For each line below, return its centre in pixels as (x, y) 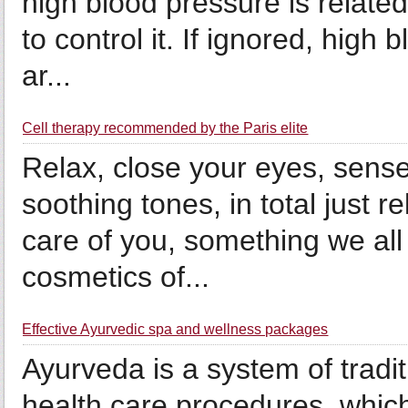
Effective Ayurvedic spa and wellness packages (175, 329)
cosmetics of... (116, 277)
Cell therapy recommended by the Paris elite (165, 128)
